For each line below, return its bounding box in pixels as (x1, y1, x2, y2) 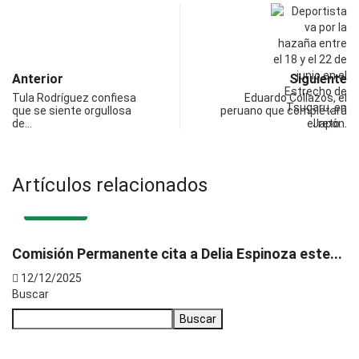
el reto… (307, 116, 347, 130)
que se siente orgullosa (12, 103, 131, 117)
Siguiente (289, 71, 347, 87)
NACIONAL (26, 207, 74, 218)
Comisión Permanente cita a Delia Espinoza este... (6, 244, 337, 262)
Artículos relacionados (12, 173, 208, 196)
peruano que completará (220, 103, 347, 117)
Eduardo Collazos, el (244, 91, 347, 104)
